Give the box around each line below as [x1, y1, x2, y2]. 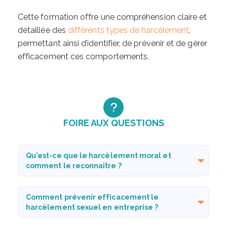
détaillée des [18, 25, 66, 35]
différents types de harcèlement [65, 25, 190, 35]
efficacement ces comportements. [18, 51, 149, 61]
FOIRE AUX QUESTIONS [63, 117, 164, 128]
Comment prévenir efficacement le [26, 193, 159, 201]
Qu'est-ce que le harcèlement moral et [26, 151, 171, 160]
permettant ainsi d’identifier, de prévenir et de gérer [18, 38, 207, 48]
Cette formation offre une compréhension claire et [18, 12, 207, 22]
